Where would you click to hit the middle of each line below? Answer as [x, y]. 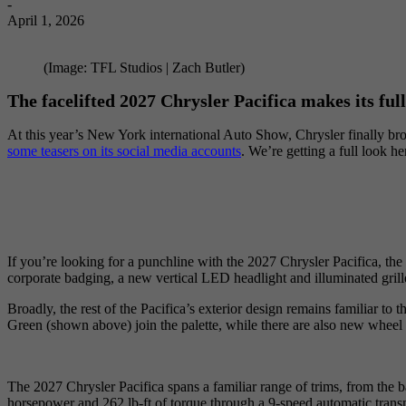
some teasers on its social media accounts [124, 151]
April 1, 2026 [46, 20]
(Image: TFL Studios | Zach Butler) [144, 67]
